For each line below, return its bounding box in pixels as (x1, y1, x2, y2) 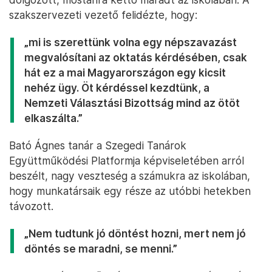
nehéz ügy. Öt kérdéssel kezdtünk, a (24, 81, 209, 95)
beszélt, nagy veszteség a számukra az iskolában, (9, 169, 250, 183)
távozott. (9, 200, 53, 213)
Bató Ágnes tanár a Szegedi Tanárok (9, 139, 186, 152)
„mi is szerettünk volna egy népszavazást (24, 36, 237, 49)
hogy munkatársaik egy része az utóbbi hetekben (9, 185, 251, 198)
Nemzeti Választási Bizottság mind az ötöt (24, 97, 240, 110)
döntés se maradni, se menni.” (24, 242, 177, 256)
